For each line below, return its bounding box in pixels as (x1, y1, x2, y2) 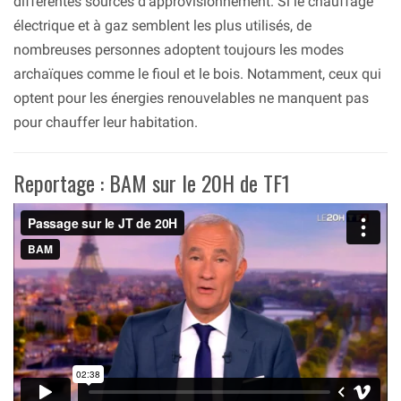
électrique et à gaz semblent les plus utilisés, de (13, 16, 311, 34)
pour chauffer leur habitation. (13, 113, 198, 131)
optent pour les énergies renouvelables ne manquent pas (13, 89, 369, 107)
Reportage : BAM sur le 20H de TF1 (13, 166, 290, 199)
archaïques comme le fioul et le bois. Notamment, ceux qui (13, 64, 381, 82)
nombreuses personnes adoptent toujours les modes (13, 40, 344, 58)
